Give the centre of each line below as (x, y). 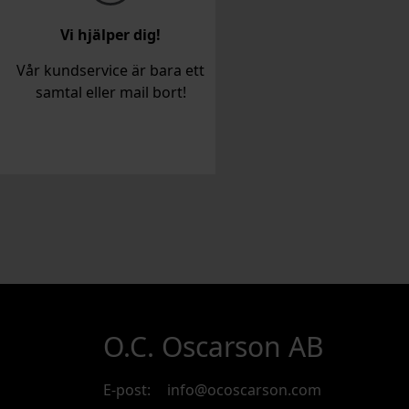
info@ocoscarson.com (244, 389)
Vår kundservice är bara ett (110, 71)
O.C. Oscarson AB (214, 347)
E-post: (127, 389)
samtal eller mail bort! (110, 93)
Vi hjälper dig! (110, 35)
